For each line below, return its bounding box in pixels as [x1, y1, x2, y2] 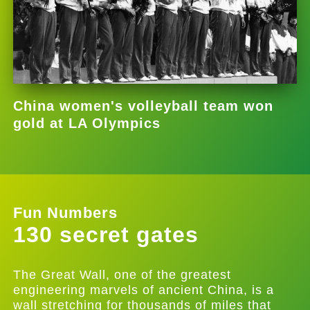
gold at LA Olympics [13, 116, 161, 131]
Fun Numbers [13, 204, 118, 222]
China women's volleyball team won [13, 98, 274, 114]
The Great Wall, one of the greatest [13, 266, 232, 282]
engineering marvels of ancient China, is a [13, 282, 275, 297]
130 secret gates [13, 222, 199, 248]
